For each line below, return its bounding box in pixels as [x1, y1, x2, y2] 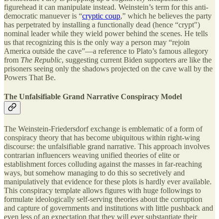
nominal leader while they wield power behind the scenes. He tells [4, 29, 208, 38]
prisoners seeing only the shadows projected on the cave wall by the [4, 64, 213, 73]
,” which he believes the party [120, 11, 212, 20]
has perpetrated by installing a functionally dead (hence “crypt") [4, 20, 200, 29]
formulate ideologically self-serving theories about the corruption [4, 195, 202, 204]
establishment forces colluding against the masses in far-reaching [4, 160, 202, 169]
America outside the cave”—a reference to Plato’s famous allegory [4, 46, 208, 55]
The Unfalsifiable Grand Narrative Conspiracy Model [4, 92, 182, 101]
